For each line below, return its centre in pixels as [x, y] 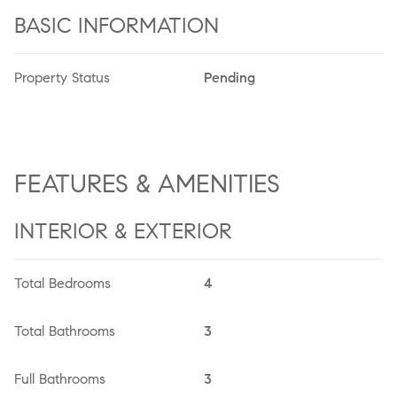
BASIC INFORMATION [117, 26]
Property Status [62, 78]
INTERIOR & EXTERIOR [123, 231]
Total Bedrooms [62, 283]
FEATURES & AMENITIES [147, 183]
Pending [230, 78]
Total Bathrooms [65, 331]
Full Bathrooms [60, 378]
